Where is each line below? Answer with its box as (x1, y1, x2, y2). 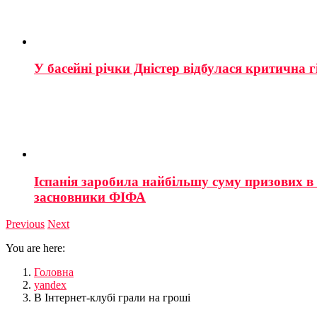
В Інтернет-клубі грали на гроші (34, 292, 190, 304)
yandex (34, 279, 67, 292)
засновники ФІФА (34, 189, 146, 204)
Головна (34, 266, 74, 279)
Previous (6, 218, 45, 231)
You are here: (6, 242, 65, 255)
